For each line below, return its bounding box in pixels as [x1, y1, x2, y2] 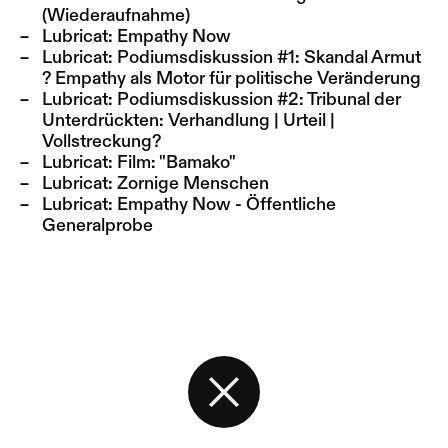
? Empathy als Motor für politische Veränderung [42, 70, 421, 88]
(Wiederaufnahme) [42, 7, 190, 25]
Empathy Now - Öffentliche [117, 196, 336, 214]
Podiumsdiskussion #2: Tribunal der [117, 91, 401, 109]
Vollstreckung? [42, 133, 161, 151]
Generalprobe [42, 217, 153, 235]
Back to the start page [208, 407, 383, 425]
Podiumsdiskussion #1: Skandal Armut [117, 49, 421, 67]
